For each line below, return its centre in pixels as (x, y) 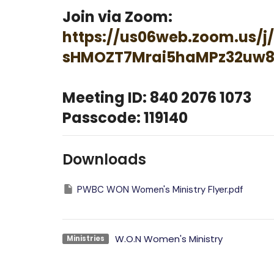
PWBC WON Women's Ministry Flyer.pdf (160, 189)
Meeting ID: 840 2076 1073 (157, 98)
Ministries (85, 238)
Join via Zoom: (119, 17)
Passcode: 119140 (125, 118)
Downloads (104, 159)
